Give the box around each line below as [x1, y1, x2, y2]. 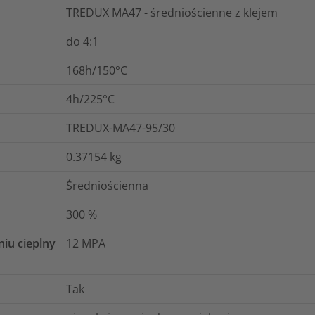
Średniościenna [66, 177, 148, 193]
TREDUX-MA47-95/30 [66, 120, 175, 136]
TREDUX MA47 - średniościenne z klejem [66, 4, 278, 20]
